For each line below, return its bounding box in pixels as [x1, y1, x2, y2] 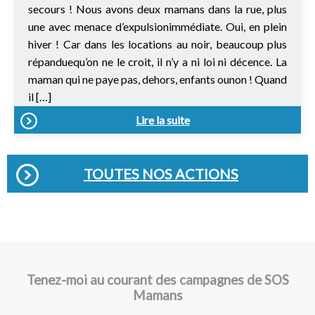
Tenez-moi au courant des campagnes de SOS [26, 272, 289, 288]
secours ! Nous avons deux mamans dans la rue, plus [28, 1, 287, 15]
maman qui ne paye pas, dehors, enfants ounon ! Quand [28, 72, 287, 86]
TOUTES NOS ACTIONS [84, 165, 238, 182]
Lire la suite [136, 112, 190, 127]
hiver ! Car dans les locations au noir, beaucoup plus [28, 37, 287, 51]
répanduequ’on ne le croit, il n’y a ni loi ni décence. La [28, 54, 287, 68]
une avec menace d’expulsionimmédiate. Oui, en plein [28, 19, 287, 33]
